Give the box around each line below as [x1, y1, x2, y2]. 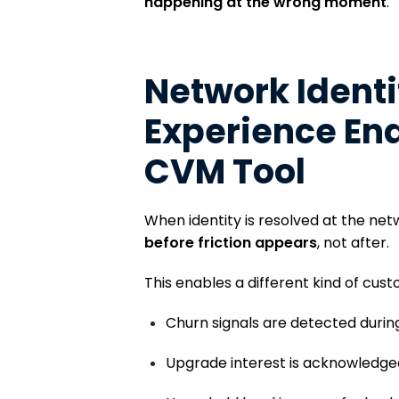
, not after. [317, 232, 389, 254]
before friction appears [144, 232, 317, 254]
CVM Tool [144, 148, 305, 196]
